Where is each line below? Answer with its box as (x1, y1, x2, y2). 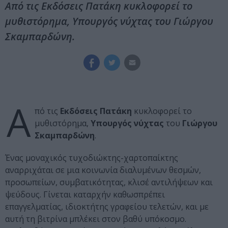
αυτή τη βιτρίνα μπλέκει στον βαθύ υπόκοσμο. (5, 213, 186, 225)
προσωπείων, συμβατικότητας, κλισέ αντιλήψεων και (5, 177, 213, 188)
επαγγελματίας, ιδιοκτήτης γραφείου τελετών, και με (5, 201, 209, 213)
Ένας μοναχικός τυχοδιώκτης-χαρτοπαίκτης (5, 152, 178, 164)
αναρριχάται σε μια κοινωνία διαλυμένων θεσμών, (5, 164, 203, 176)
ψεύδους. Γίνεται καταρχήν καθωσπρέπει (5, 189, 167, 201)
